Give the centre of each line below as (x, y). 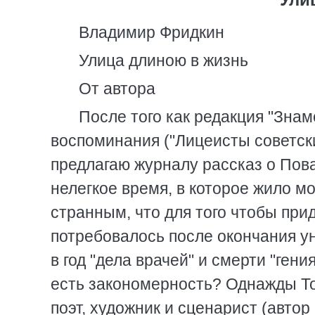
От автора (117, 89)
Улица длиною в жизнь (163, 60)
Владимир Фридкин (152, 32)
